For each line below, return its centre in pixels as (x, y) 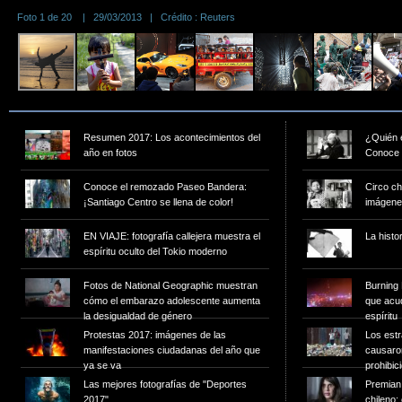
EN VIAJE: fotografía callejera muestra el (172, 236)
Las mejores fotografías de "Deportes (165, 384)
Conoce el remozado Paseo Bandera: (165, 187)
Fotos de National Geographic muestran (170, 285)
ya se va (102, 365)
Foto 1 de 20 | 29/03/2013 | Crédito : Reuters (127, 17)
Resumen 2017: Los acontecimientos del (172, 137)
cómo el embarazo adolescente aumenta (172, 301)
